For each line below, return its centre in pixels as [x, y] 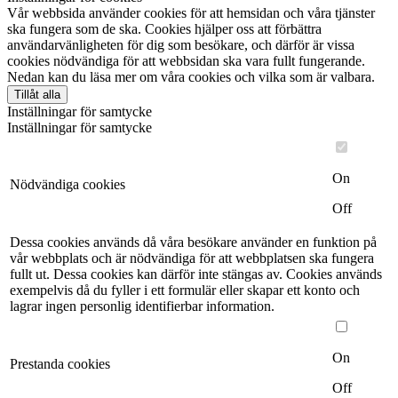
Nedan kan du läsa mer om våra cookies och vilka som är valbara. [191, 76]
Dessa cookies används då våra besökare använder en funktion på [193, 242]
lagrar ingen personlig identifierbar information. [142, 306]
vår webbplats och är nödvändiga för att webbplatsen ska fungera [192, 258]
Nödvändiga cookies [68, 184]
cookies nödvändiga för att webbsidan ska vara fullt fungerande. [186, 60]
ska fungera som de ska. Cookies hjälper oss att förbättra [164, 28]
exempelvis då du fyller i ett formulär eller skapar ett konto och [185, 290]
